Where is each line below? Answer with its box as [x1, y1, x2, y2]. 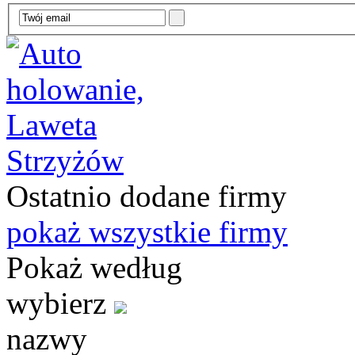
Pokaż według [6, 250, 182, 284]
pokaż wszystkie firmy [6, 214, 288, 249]
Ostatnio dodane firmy [6, 178, 287, 213]
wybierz [6, 285, 106, 320]
